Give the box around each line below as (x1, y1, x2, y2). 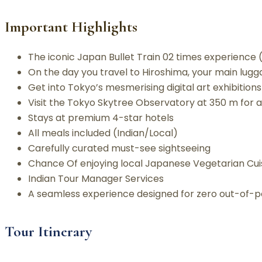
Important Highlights (5, 17, 137, 36)
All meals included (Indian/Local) (28, 126, 178, 140)
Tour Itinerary (5, 222, 92, 240)
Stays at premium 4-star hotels (28, 111, 174, 125)
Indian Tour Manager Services (28, 171, 164, 185)
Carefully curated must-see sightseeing (28, 141, 211, 155)
